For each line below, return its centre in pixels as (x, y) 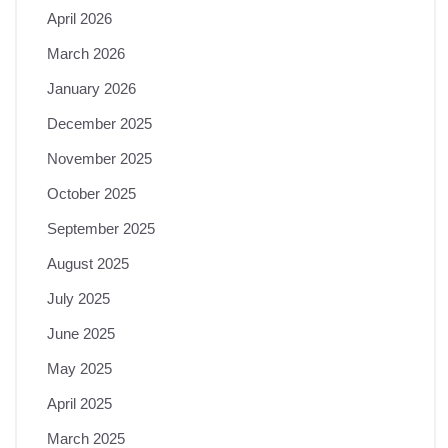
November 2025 (99, 158)
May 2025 (79, 368)
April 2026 (79, 18)
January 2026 (91, 88)
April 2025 (79, 403)
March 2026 (86, 53)
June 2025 (81, 333)
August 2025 (88, 263)
